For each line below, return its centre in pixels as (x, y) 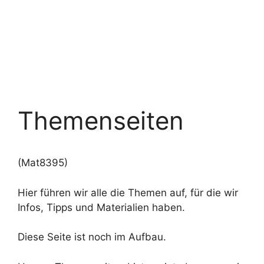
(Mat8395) (43, 163)
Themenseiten (101, 121)
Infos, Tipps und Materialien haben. (101, 207)
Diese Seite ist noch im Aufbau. (92, 237)
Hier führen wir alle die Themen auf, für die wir (128, 192)
